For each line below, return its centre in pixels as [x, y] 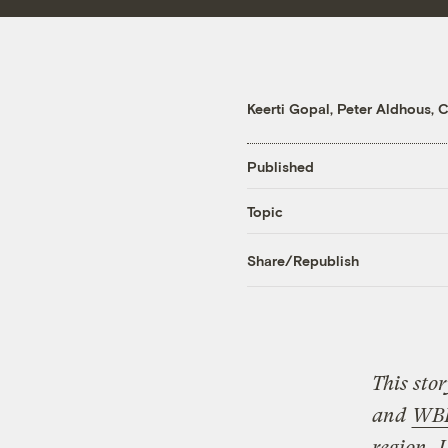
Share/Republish [303, 260]
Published [280, 166]
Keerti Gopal [288, 109]
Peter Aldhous [384, 109]
